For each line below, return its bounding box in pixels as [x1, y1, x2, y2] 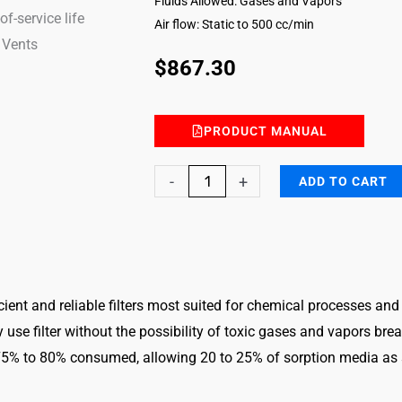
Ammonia [153, 169, 215, 187]
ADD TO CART [299, 174, 389, 189]
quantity [153, 299, 205, 317]
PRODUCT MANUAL [204, 124, 328, 139]
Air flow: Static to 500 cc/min [154, 16, 314, 31]
